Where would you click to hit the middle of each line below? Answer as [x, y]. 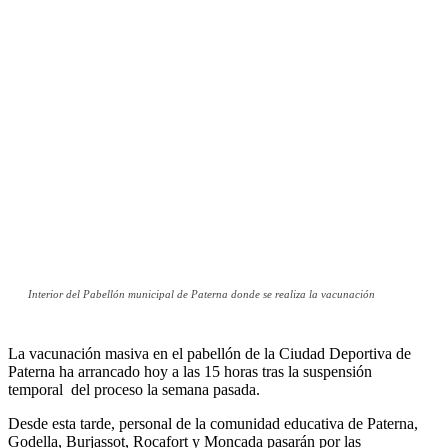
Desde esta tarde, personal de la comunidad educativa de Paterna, [213, 424]
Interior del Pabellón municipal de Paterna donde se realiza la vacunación [201, 294]
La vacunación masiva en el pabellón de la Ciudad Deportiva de [209, 354]
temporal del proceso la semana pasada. [134, 390]
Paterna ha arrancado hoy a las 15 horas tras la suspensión [190, 372]
